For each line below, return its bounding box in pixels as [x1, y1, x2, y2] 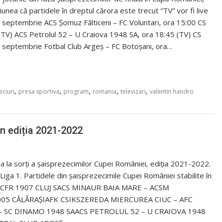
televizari [120, 87, 146, 96]
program [63, 87, 89, 96]
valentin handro [150, 87, 194, 96]
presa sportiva [18, 87, 59, 96]
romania [93, 87, 116, 96]
